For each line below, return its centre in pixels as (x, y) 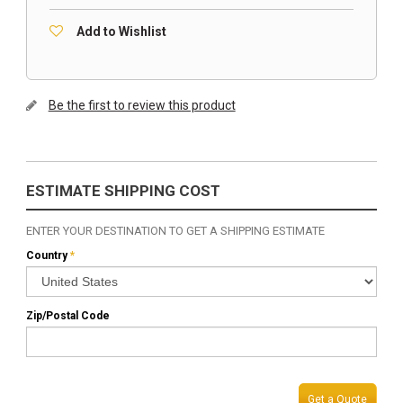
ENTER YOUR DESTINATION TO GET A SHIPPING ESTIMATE (175, 231)
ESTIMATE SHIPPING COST (123, 191)
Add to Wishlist (121, 31)
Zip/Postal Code (67, 316)
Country (46, 255)
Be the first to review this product (142, 105)
